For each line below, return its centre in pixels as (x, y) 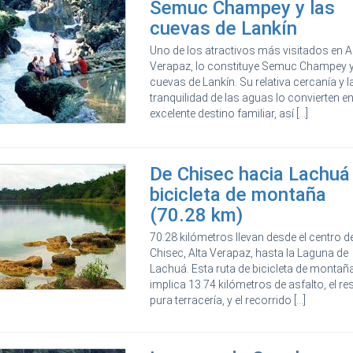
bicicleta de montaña (238, 194)
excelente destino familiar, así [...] (229, 113)
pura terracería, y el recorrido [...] (228, 300)
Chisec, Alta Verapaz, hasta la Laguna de (249, 253)
